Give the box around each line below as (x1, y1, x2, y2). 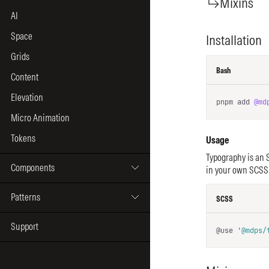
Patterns (11, 190, 40, 203)
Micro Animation (11, 111, 70, 124)
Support (11, 220, 38, 232)
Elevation (11, 91, 43, 103)
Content (11, 70, 38, 83)
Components (11, 161, 55, 174)
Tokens (11, 131, 35, 144)
